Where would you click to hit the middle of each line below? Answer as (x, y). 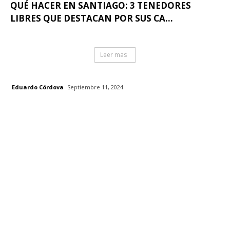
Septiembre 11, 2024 (95, 87)
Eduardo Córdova (38, 87)
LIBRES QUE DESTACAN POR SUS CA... (92, 18)
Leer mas (113, 55)
